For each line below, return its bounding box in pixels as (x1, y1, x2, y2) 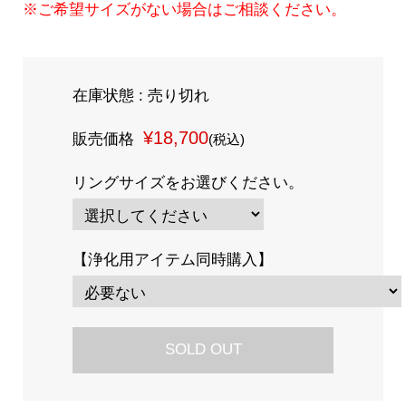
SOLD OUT (164, 341, 242, 359)
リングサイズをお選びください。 (72, 173, 313, 191)
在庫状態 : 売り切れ (72, 86, 209, 104)
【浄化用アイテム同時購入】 (72, 250, 282, 268)
